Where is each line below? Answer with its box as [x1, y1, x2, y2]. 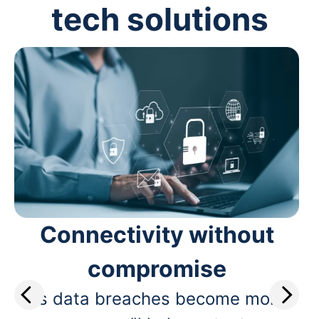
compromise [87, 254, 226, 283]
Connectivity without [39, 220, 274, 249]
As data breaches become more [27, 288, 286, 309]
